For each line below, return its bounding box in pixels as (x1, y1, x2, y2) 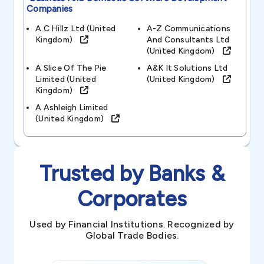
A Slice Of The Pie (35, 63, 107, 73)
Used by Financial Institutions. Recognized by (29, 219, 235, 230)
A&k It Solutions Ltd (146, 63, 228, 73)
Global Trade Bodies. (85, 230, 179, 241)
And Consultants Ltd (146, 35, 230, 45)
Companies (27, 4, 73, 14)
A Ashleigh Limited (35, 103, 108, 113)
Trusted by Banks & (39, 161, 225, 186)
